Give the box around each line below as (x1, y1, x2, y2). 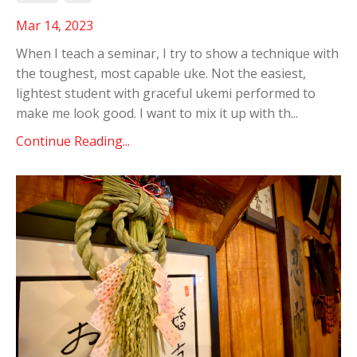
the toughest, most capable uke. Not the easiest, (16, 64, 306, 82)
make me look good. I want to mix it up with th (16, 104, 291, 122)
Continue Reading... (16, 131, 130, 150)
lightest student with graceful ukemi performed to (16, 84, 316, 102)
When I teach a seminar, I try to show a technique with (16, 44, 339, 62)
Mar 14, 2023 (16, 16, 93, 34)
